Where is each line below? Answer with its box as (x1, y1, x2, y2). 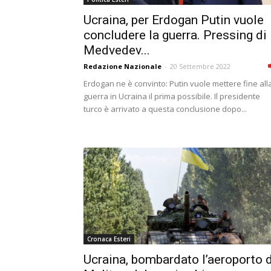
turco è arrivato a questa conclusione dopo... (83, 103, 247, 114)
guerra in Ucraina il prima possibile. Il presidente (83, 91, 260, 102)
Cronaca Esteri (87, 235, 131, 243)
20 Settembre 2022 (170, 62, 230, 71)
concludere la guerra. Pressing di (83, 28, 267, 42)
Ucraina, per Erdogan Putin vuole (83, 13, 264, 27)
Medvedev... (83, 43, 150, 57)
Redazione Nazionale (83, 62, 162, 71)
